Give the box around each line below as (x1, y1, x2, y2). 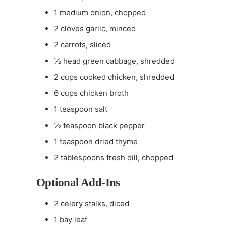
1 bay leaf (54, 214, 87, 224)
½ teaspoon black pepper (54, 121, 145, 130)
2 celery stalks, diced (54, 198, 129, 208)
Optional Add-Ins (36, 176, 120, 189)
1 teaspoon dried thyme (54, 137, 138, 146)
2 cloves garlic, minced (54, 24, 136, 33)
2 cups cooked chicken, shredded (54, 72, 174, 82)
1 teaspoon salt (54, 104, 107, 114)
